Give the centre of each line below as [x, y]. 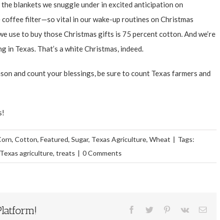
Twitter [164, 209]
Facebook [150, 209]
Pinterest [184, 209]
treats [66, 153]
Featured [54, 139]
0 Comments [102, 153]
